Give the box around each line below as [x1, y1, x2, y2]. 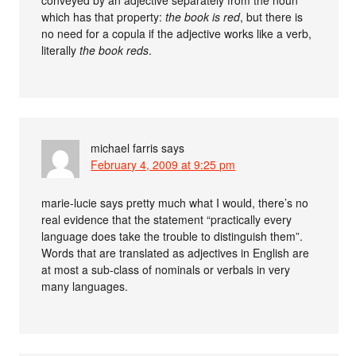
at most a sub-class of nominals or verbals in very [41, 261, 291, 278]
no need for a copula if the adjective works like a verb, [41, 25, 312, 42]
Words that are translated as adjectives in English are [41, 245, 310, 261]
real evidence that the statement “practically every [41, 211, 292, 228]
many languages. [41, 278, 129, 295]
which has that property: [41, 9, 166, 25]
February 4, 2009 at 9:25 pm [91, 157, 236, 173]
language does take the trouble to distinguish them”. [41, 228, 304, 245]
